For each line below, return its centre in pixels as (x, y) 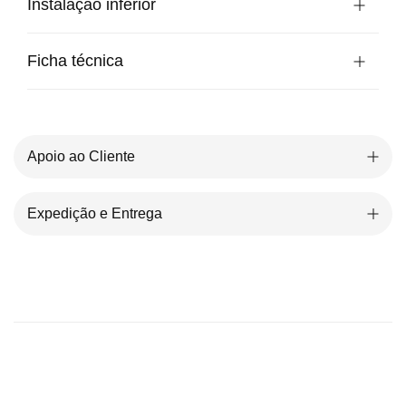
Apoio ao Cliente (81, 156)
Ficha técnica (75, 60)
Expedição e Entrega (95, 213)
